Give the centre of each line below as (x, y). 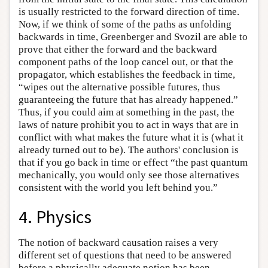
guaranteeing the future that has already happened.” (128, 99)
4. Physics (55, 217)
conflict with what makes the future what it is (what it (131, 137)
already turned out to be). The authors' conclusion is (129, 150)
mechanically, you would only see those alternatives (129, 175)
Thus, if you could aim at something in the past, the (127, 112)
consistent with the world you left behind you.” (118, 187)
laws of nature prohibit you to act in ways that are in (129, 124)
